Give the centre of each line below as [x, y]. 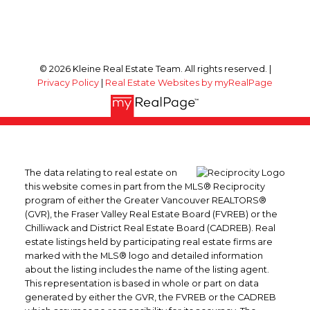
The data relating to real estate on [101, 173]
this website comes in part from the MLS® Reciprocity [145, 187]
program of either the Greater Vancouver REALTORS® [145, 201]
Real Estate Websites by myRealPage [189, 82]
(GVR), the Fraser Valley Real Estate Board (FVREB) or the [151, 215]
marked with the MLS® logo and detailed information [144, 256]
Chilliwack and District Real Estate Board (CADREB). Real [150, 228]
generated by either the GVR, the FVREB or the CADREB [150, 298]
